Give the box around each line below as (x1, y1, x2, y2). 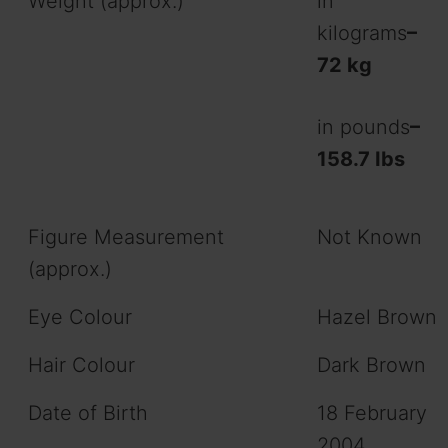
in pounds (317, 115, 410, 140)
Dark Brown (317, 353, 426, 378)
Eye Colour (28, 305, 132, 330)
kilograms (317, 21, 407, 46)
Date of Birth (28, 401, 148, 426)
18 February (317, 401, 427, 426)
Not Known (317, 225, 422, 250)
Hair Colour (28, 353, 135, 378)
